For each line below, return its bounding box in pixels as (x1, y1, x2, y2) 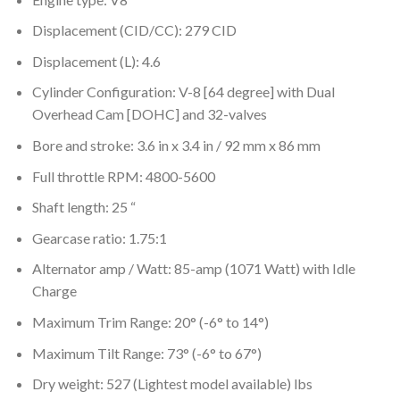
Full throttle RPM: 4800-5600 (31, 167, 215, 185)
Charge (31, 282, 77, 300)
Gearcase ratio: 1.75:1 (31, 229, 167, 246)
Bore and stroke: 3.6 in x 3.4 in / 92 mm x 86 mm (31, 137, 321, 154)
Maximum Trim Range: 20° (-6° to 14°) (31, 313, 269, 331)
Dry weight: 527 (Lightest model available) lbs (31, 375, 312, 393)
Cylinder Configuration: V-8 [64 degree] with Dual (31, 83, 335, 101)
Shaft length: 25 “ (31, 198, 136, 216)
